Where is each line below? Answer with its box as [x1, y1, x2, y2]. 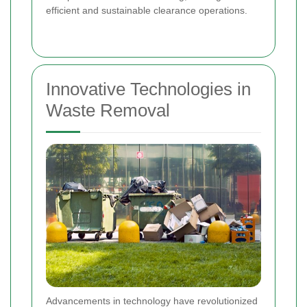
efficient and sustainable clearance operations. [46, 4, 247, 16]
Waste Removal [46, 99, 170, 121]
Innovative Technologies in [46, 78, 251, 99]
